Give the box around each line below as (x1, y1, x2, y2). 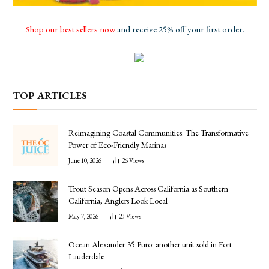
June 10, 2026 (68, 156, 101, 165)
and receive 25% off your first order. (115, 23, 244, 35)
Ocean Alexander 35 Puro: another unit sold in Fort (68, 239, 232, 250)
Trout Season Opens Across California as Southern (68, 183, 228, 195)
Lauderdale (68, 251, 104, 262)
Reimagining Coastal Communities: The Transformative (68, 127, 249, 138)
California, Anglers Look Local (68, 195, 168, 207)
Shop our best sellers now (25, 23, 115, 35)
